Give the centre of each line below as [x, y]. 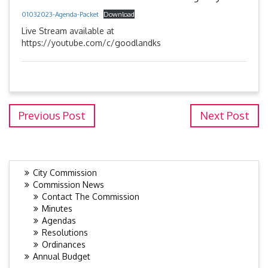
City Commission [65, 173]
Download [119, 14]
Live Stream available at [68, 31]
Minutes [57, 209]
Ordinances [64, 245]
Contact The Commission [91, 197]
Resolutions [65, 233]
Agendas [59, 221]
